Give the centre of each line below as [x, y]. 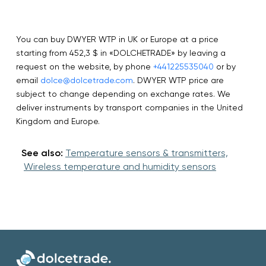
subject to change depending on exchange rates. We [123, 94]
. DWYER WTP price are [178, 80]
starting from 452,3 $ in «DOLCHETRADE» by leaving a [121, 53]
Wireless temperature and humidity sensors [120, 166]
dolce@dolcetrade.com [87, 80]
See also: [42, 153]
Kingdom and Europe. [58, 121]
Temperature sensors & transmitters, [147, 153]
